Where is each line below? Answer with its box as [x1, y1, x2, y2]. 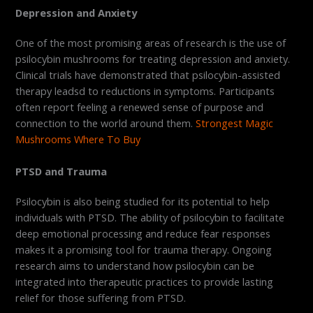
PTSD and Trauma [15, 164, 108, 179]
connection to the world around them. [15, 115, 196, 130]
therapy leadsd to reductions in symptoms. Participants [15, 83, 275, 98]
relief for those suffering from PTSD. [15, 291, 187, 305]
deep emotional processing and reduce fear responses [15, 226, 271, 241]
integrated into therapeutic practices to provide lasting [15, 275, 274, 289]
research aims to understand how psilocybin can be [15, 259, 255, 273]
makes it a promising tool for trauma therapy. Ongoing [15, 242, 272, 257]
